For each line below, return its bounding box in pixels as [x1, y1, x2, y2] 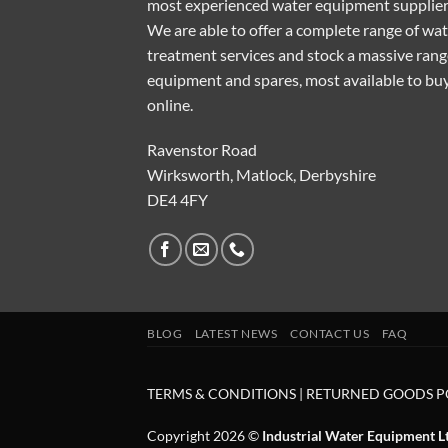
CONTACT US [290, 326, 370, 342]
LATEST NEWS [194, 326, 278, 342]
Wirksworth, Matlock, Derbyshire [147, 165, 376, 185]
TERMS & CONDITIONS [147, 385, 296, 403]
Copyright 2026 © [147, 427, 262, 445]
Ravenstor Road [147, 140, 257, 160]
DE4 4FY [147, 190, 208, 210]
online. [147, 94, 193, 114]
